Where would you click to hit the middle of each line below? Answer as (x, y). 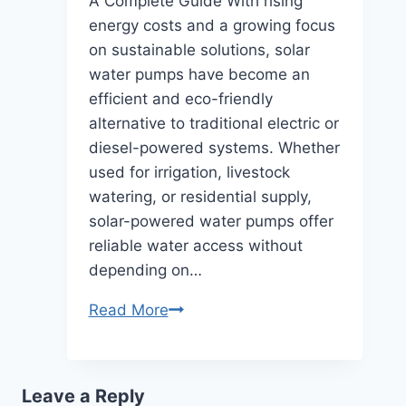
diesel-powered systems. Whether (214, 147)
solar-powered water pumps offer (211, 221)
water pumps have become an (199, 74)
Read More (128, 309)
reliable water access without (195, 245)
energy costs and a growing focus (212, 25)
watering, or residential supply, (200, 196)
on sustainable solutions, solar (199, 49)
